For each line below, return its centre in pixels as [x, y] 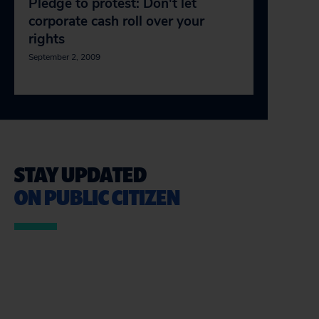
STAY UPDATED [80, 174]
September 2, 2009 [64, 57]
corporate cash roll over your [116, 21]
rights [47, 39]
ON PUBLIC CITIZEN [97, 197]
